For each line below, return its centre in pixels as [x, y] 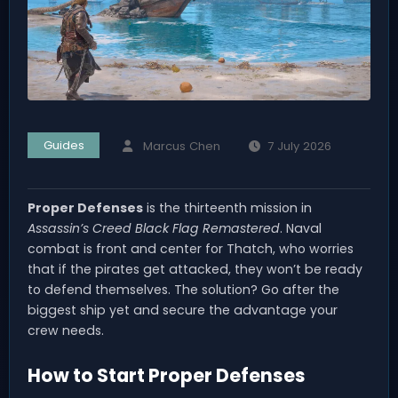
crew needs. [66, 330]
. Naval [301, 228]
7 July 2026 [300, 146]
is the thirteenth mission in [227, 207]
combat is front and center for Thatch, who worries [191, 248]
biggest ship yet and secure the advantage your [183, 310]
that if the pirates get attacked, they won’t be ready [195, 269]
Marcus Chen [181, 146]
